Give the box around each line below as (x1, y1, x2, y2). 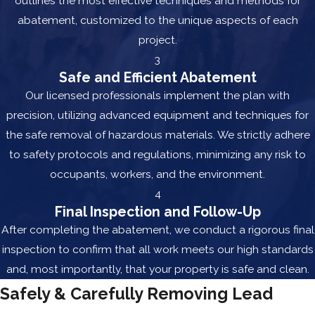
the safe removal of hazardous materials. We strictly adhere (5, 128, 310, 142)
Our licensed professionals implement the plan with (25, 89, 290, 103)
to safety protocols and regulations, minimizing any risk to (9, 148, 306, 162)
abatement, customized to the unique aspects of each (17, 13, 298, 27)
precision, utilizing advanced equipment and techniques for (6, 108, 309, 122)
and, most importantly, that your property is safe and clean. (6, 262, 309, 276)
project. (138, 33, 177, 47)
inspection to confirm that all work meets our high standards (1, 243, 314, 257)
